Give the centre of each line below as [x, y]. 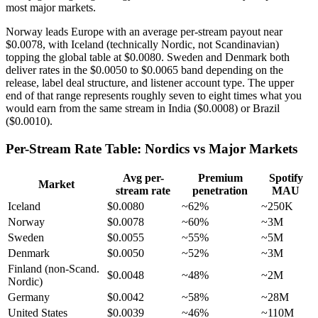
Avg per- [143, 178]
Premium [220, 178]
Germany [29, 297]
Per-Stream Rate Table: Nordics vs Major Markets [152, 148]
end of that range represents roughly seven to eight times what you [154, 95]
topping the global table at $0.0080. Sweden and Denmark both [148, 57]
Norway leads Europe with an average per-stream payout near [144, 31]
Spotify [286, 178]
